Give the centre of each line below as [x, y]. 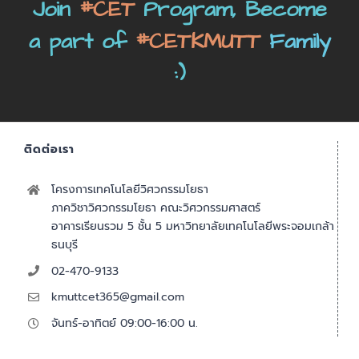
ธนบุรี [64, 244]
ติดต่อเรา [50, 149]
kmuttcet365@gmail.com [117, 297]
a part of [82, 42]
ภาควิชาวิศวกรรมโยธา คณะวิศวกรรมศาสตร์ [155, 208]
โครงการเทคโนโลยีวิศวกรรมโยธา [129, 189]
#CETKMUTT [202, 42]
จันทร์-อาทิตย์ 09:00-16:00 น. [124, 324]
